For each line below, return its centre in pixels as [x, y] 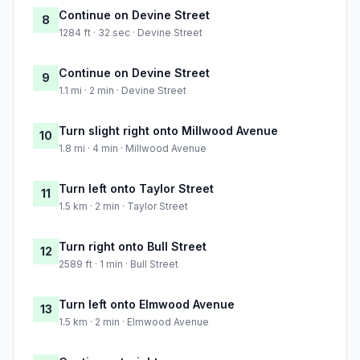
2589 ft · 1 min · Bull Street [119, 264]
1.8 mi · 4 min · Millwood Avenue [133, 149]
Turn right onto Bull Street [133, 247]
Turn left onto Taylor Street [136, 189]
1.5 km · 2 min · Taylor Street [123, 207]
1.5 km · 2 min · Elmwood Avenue [134, 322]
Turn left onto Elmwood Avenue [147, 305]
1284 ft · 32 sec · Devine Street [131, 33]
